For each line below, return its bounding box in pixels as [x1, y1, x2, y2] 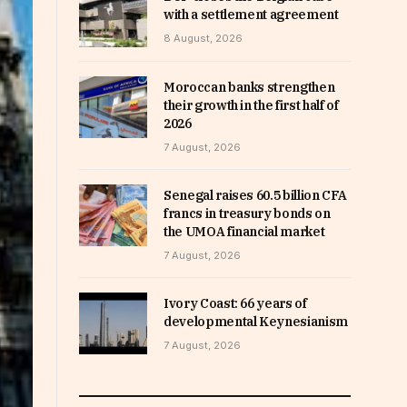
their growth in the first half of [164, 97, 339, 114]
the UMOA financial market [164, 223, 325, 241]
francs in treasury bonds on [164, 205, 331, 223]
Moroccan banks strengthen [164, 79, 335, 96]
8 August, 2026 [164, 32, 243, 45]
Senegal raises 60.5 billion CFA [164, 187, 348, 204]
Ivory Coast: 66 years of [164, 295, 307, 313]
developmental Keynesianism [164, 313, 348, 331]
